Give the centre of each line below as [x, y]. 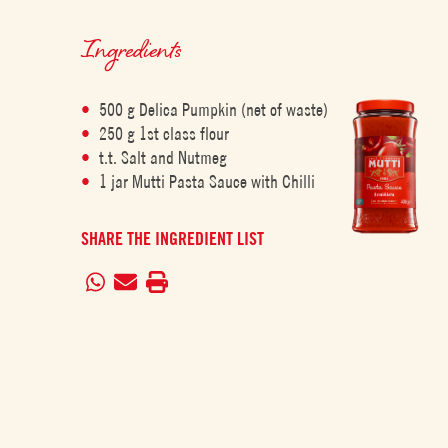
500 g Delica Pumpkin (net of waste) [214, 109]
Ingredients [132, 48]
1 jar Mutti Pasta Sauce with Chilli [207, 181]
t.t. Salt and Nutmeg [163, 157]
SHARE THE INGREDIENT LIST [173, 238]
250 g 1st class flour [164, 133]
